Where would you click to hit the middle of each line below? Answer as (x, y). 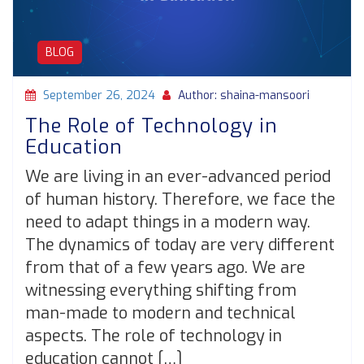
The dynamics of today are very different (180, 245)
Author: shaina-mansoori (242, 96)
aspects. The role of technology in (154, 336)
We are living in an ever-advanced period (178, 177)
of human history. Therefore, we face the (180, 200)
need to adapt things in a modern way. (168, 223)
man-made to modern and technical (160, 314)
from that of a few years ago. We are (165, 268)
